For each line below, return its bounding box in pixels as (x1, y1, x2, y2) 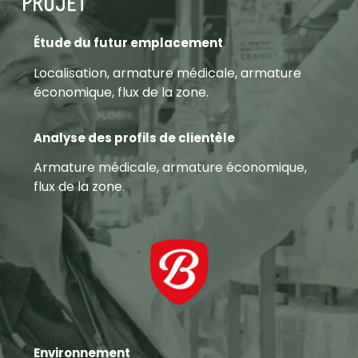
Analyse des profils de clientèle (33, 129, 235, 147)
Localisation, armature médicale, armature (33, 63, 301, 82)
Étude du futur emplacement (33, 34, 223, 52)
